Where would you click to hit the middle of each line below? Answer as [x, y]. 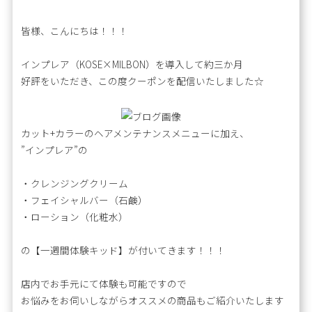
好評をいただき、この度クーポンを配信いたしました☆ [143, 80]
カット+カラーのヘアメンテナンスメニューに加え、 [135, 133]
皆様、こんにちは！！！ [75, 30]
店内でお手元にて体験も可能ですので [104, 284]
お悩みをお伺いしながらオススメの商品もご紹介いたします [153, 301]
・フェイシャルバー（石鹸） [85, 200]
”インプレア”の [55, 150]
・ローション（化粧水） [75, 217]
